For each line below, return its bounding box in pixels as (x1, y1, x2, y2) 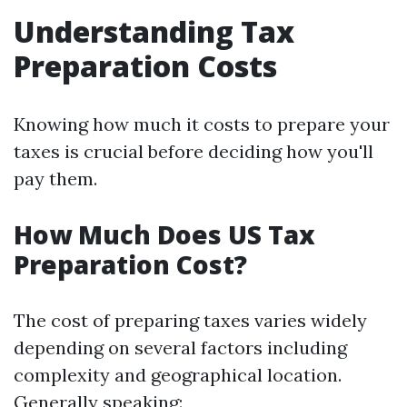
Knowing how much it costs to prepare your (14, 113, 390, 135)
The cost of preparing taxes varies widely (14, 309, 367, 332)
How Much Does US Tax (14, 217, 315, 252)
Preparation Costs (14, 46, 277, 85)
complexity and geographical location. (14, 363, 342, 386)
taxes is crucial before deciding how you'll (14, 140, 373, 163)
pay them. (14, 167, 97, 190)
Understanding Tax (14, 12, 294, 51)
